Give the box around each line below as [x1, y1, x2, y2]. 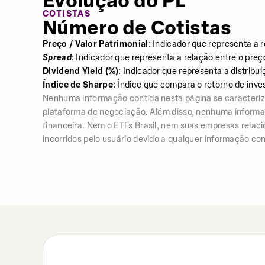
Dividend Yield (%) [43, 66, 119, 76]
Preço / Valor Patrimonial [43, 39, 148, 49]
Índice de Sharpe [43, 80, 113, 90]
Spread [43, 53, 72, 63]
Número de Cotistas [43, 17, 232, 39]
